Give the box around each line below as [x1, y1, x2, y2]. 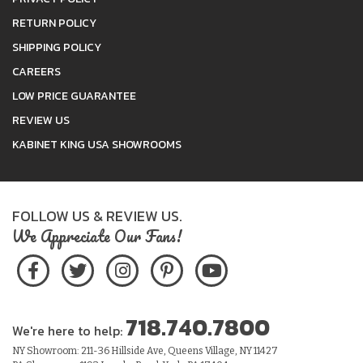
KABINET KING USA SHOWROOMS [12, 135, 181, 153]
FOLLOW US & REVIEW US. [12, 204, 182, 227]
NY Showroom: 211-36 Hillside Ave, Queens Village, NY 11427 [12, 344, 278, 357]
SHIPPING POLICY [12, 38, 101, 56]
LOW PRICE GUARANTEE [12, 87, 136, 105]
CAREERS [12, 62, 61, 80]
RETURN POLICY [12, 14, 96, 32]
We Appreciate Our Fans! [12, 223, 182, 249]
